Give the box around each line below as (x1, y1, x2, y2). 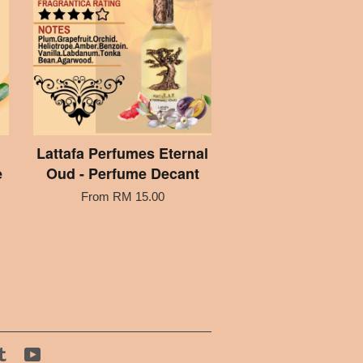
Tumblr (11, 347, 48, 361)
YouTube (42, 347, 88, 361)
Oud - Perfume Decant (45, 162, 199, 184)
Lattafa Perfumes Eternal (36, 142, 208, 164)
